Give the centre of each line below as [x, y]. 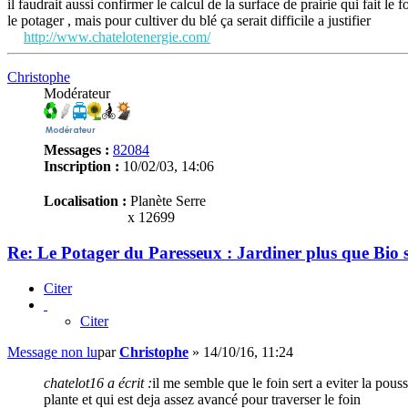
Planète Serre [166, 201]
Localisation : [85, 201]
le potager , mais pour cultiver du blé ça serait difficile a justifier [189, 21]
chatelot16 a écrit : [98, 382]
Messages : [76, 150]
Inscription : [82, 167]
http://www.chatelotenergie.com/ [117, 37]
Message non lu [52, 352]
